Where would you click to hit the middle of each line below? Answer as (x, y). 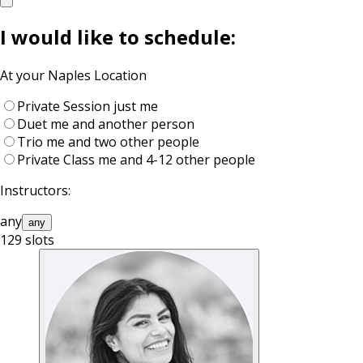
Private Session (64, 106)
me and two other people (123, 141)
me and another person (122, 124)
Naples (69, 75)
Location (119, 75)
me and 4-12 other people (177, 159)
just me (136, 106)
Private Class (56, 159)
